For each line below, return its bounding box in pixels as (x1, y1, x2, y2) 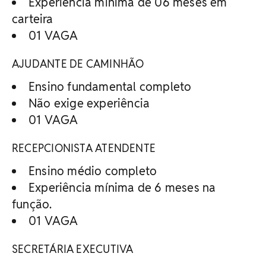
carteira (12, 11, 53, 27)
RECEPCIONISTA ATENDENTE (12, 141, 156, 155)
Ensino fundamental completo (28, 78, 192, 94)
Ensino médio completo (28, 163, 157, 179)
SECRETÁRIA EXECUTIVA (12, 242, 134, 256)
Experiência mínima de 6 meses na (28, 179, 216, 195)
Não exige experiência (28, 95, 150, 111)
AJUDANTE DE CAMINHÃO (12, 56, 144, 71)
